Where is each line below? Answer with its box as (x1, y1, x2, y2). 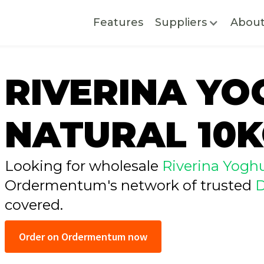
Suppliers (154, 16, 207, 29)
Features (93, 16, 143, 29)
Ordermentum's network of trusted (4, 177, 255, 194)
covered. (4, 196, 63, 213)
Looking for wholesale (4, 157, 162, 174)
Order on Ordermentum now (18, 230, 147, 243)
